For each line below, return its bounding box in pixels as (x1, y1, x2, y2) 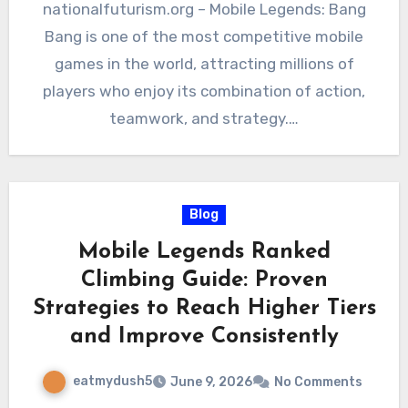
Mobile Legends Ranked (77, 241, 331, 264)
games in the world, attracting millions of (54, 55, 354, 74)
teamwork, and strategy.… (109, 109, 299, 128)
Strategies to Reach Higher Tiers (32, 298, 376, 321)
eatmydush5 (73, 373, 152, 390)
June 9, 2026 (170, 374, 252, 391)
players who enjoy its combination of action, (43, 82, 365, 101)
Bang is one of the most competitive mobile (45, 27, 363, 46)
